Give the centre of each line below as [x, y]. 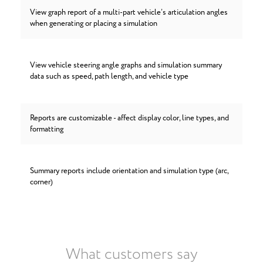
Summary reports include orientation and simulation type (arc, [129, 171]
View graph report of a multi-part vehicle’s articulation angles [129, 13]
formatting [47, 129]
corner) [41, 182]
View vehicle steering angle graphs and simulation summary [126, 65]
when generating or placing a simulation [94, 24]
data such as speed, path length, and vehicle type [109, 77]
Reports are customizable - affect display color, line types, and [129, 118]
